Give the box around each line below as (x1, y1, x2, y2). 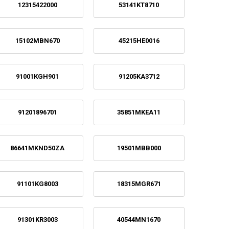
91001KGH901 (16, 72, 59, 80)
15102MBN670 (15, 36, 60, 44)
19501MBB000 (117, 144, 161, 152)
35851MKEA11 (117, 108, 161, 116)
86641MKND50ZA (10, 144, 65, 152)
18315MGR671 (117, 179, 161, 188)
